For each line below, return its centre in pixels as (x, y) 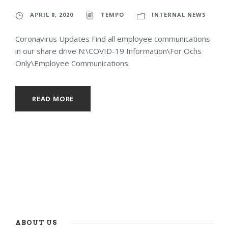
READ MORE (53, 99)
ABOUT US (36, 223)
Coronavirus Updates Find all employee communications (113, 39)
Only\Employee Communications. (73, 63)
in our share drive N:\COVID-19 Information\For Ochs (108, 51)
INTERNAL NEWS (179, 15)
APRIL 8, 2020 (52, 15)
